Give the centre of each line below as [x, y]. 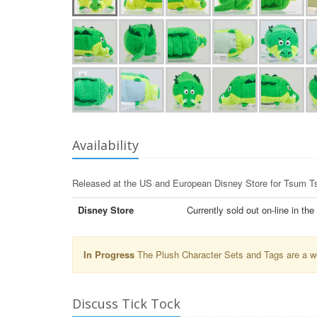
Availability [105, 145]
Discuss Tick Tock [126, 304]
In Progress [109, 255]
